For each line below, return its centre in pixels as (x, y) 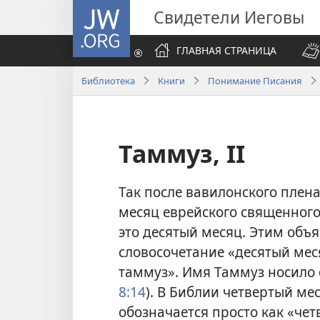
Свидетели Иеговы (229, 17)
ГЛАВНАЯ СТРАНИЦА (226, 50)
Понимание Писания (255, 80)
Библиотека (108, 80)
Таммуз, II (182, 154)
